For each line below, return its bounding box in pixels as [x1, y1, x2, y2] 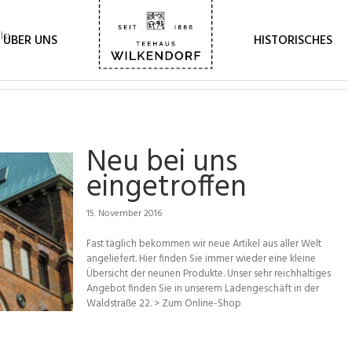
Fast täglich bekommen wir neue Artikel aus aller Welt [86, 236, 321, 252]
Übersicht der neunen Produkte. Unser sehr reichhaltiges [86, 266, 331, 282]
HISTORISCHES [254, 30, 332, 51]
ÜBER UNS [3, 30, 57, 51]
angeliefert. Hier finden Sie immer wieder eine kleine [86, 251, 316, 267]
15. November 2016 [86, 206, 162, 222]
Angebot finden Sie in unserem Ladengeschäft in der [86, 280, 319, 297]
